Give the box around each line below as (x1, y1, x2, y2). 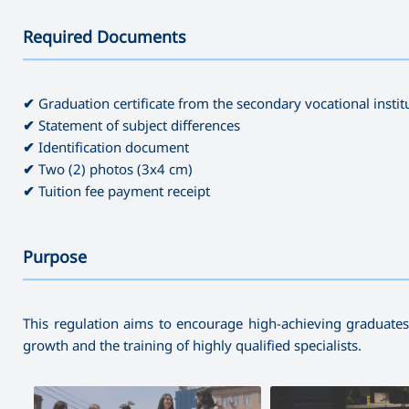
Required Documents (23, 25, 186, 47)
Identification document (35, 137, 189, 156)
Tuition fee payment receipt (35, 181, 210, 200)
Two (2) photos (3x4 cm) (35, 159, 193, 178)
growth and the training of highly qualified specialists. (23, 335, 362, 354)
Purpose (23, 245, 87, 267)
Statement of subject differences (35, 115, 240, 134)
